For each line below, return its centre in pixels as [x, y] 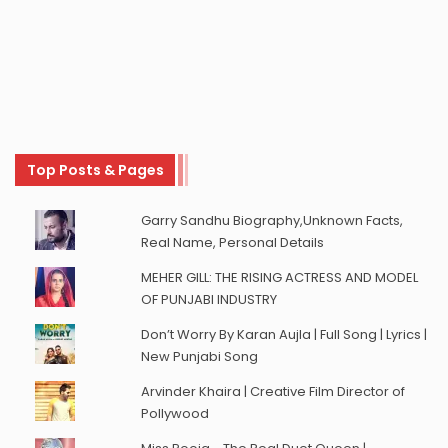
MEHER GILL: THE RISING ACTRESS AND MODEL [279, 277]
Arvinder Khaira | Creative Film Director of [272, 391]
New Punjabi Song [199, 356]
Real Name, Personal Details [232, 242]
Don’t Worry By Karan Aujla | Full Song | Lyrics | [283, 334]
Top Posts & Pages [95, 169]
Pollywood [174, 413]
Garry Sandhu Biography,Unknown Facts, [271, 220]
